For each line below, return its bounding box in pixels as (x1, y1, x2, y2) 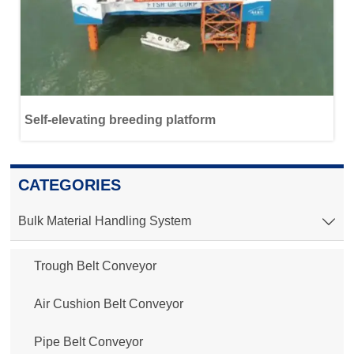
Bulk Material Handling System (18, 214, 191, 228)
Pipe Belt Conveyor (34, 335, 143, 349)
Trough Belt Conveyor (34, 259, 156, 273)
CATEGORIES (18, 176, 121, 194)
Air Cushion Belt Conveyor (34, 297, 183, 311)
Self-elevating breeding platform (24, 112, 216, 126)
